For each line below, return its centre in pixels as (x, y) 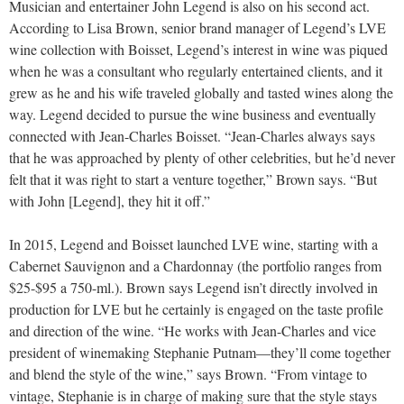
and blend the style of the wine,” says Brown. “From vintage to (188, 373)
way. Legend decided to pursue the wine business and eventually (193, 114)
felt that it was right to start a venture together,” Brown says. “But (193, 179)
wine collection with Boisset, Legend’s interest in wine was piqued (198, 49)
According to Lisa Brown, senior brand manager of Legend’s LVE (197, 27)
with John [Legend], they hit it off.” (110, 200)
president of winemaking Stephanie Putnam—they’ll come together (200, 352)
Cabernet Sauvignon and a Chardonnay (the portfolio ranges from (195, 265)
